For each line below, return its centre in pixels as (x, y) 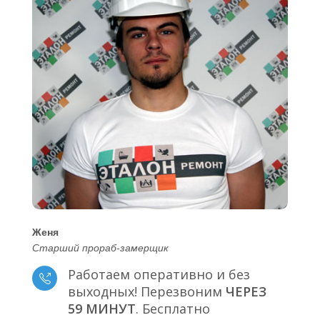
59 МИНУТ (102, 309)
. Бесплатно (173, 309)
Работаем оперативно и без (159, 275)
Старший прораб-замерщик (100, 247)
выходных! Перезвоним (147, 292)
